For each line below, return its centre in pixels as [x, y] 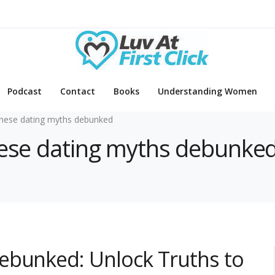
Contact [78, 91]
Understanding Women [207, 91]
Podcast [25, 91]
